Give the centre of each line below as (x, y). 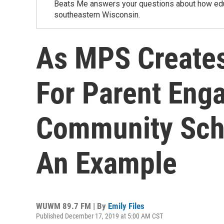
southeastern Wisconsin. (97, 15)
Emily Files (126, 206)
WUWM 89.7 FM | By (72, 206)
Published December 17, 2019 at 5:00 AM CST (99, 216)
